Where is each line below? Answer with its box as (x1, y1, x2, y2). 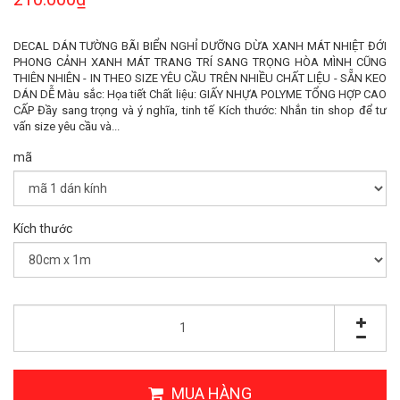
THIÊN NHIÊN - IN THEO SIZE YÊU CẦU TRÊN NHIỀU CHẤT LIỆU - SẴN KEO (13, 71, 387, 85)
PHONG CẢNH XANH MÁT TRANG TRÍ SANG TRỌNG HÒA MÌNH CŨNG (13, 54, 387, 69)
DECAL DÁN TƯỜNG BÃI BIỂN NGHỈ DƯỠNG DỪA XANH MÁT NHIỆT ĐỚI (13, 38, 387, 53)
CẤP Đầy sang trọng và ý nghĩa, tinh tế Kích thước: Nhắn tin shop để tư (13, 103, 387, 117)
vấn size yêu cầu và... (13, 119, 120, 133)
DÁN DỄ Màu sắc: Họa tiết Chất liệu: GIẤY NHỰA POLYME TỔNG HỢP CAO (13, 87, 387, 101)
